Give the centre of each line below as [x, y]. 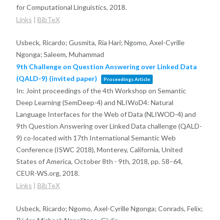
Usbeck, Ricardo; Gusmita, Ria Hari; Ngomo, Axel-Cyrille [100, 42]
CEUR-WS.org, [39, 173]
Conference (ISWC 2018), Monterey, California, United [99, 149]
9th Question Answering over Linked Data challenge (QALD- [109, 126]
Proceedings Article [127, 79]
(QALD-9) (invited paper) [56, 78]
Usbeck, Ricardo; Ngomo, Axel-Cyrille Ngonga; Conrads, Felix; [109, 208]
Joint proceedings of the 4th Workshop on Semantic [106, 90]
